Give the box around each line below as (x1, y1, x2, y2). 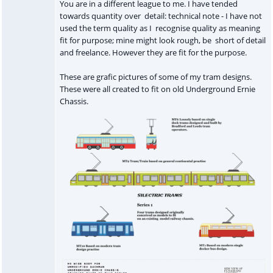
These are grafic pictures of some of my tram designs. (59, 71, 252, 82)
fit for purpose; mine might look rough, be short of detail (59, 34, 266, 46)
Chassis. (59, 95, 88, 107)
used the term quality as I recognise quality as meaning (59, 22, 260, 34)
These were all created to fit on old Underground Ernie (59, 83, 255, 94)
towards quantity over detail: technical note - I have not (59, 10, 262, 21)
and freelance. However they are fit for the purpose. (59, 46, 247, 58)
